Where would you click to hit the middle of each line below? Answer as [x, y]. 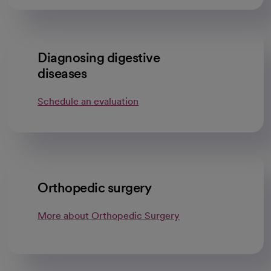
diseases [62, 73]
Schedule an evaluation [88, 101]
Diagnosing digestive [99, 57]
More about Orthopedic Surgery [109, 216]
